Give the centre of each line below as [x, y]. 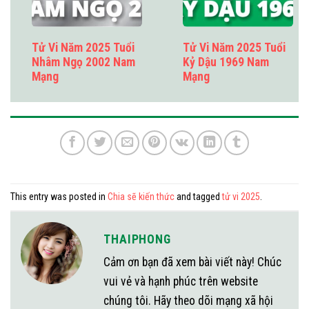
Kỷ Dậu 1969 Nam [226, 62]
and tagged [198, 197]
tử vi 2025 [241, 197]
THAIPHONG [137, 239]
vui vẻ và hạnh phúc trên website [181, 282]
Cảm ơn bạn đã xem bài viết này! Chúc [192, 262]
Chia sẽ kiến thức [141, 197]
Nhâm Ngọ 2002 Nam [83, 62]
